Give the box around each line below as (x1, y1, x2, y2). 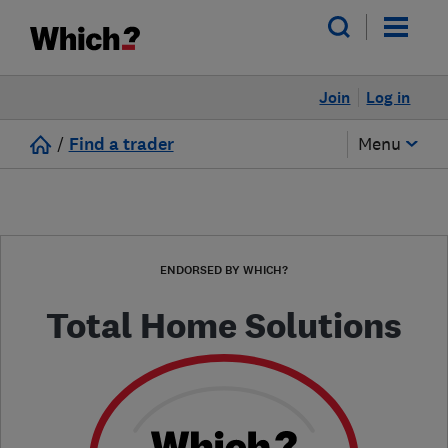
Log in (366, 87, 411, 108)
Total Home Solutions (46, 304, 402, 347)
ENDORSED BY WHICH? (160, 262, 288, 278)
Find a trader (68, 133, 174, 156)
